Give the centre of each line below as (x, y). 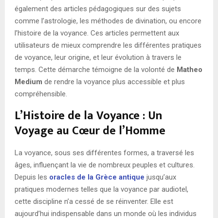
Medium (28, 82)
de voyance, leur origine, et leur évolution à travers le (98, 58)
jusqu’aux (160, 177)
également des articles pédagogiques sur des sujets (98, 9)
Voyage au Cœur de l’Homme (90, 131)
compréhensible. (41, 94)
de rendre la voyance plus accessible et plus (114, 82)
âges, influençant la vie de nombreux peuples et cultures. (105, 165)
